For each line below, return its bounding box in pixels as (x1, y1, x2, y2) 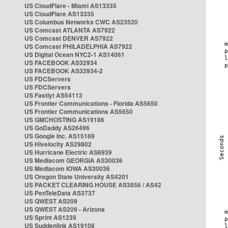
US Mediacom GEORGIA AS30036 (24, 156, 123, 165)
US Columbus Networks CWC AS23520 (24, 17, 138, 26)
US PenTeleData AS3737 (24, 188, 95, 197)
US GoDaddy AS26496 (24, 123, 90, 132)
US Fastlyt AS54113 (24, 91, 82, 100)
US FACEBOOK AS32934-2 (24, 66, 103, 75)
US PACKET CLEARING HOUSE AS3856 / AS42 (24, 180, 161, 189)
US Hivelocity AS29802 (24, 139, 92, 149)
